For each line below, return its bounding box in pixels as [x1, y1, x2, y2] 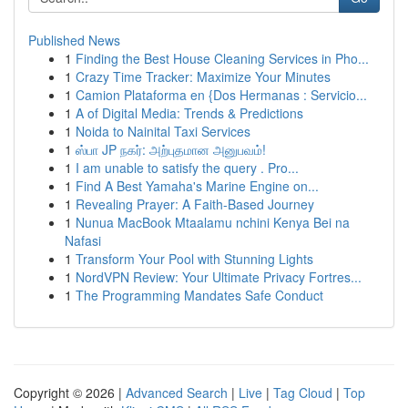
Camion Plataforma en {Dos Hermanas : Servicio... [76, 86, 367, 104]
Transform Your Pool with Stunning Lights [76, 250, 313, 268]
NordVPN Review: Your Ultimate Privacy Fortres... [76, 268, 362, 286]
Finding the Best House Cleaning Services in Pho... [76, 49, 369, 67]
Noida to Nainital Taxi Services [76, 122, 250, 140]
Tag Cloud [273, 383, 332, 402]
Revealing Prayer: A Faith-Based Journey [76, 195, 314, 213]
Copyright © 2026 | [14, 383, 126, 402]
